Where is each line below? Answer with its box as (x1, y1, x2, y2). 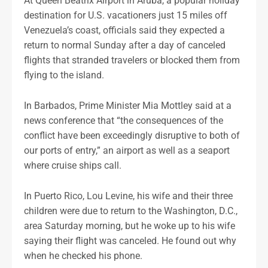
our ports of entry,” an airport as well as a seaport (24, 145, 230, 157)
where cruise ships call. (24, 160, 121, 172)
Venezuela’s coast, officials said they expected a (24, 25, 225, 36)
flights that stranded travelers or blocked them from (24, 54, 240, 66)
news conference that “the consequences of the (24, 115, 223, 127)
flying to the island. (24, 69, 104, 81)
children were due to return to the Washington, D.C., (24, 205, 237, 217)
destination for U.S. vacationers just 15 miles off (24, 10, 227, 22)
